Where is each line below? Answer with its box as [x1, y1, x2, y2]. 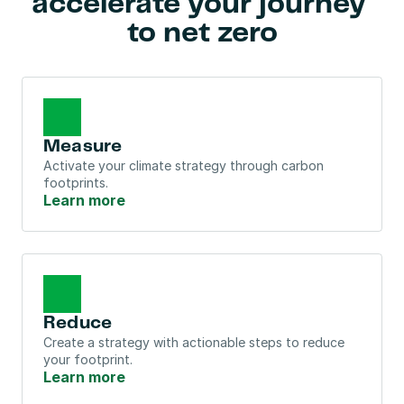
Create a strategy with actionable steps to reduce [43, 335, 344, 350]
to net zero [126, 20, 278, 47]
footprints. [43, 175, 108, 190]
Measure [43, 138, 123, 155]
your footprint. [43, 352, 133, 367]
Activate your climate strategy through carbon [43, 158, 324, 173]
